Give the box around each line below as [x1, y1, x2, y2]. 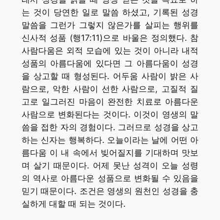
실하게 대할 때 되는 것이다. [21, 199, 126, 209]
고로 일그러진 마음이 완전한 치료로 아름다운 [21, 97, 199, 107]
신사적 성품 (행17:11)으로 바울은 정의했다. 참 [21, 33, 199, 43]
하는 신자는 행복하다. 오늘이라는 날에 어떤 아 [21, 135, 199, 145]
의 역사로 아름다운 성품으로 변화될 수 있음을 [21, 173, 199, 184]
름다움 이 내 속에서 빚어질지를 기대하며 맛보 [21, 148, 199, 158]
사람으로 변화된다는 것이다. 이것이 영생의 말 [21, 110, 199, 120]
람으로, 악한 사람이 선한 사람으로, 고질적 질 [21, 84, 199, 94]
